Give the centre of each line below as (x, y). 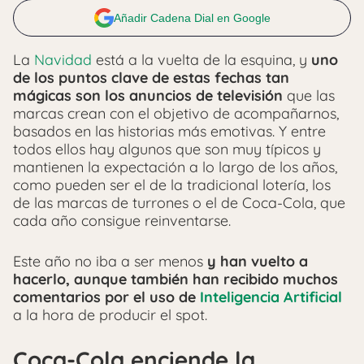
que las (309, 95)
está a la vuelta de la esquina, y (201, 60)
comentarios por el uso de (106, 297)
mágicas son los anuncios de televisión (148, 95)
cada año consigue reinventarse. (122, 221)
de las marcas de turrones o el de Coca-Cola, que (179, 203)
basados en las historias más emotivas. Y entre (169, 131)
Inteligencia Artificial (271, 297)
